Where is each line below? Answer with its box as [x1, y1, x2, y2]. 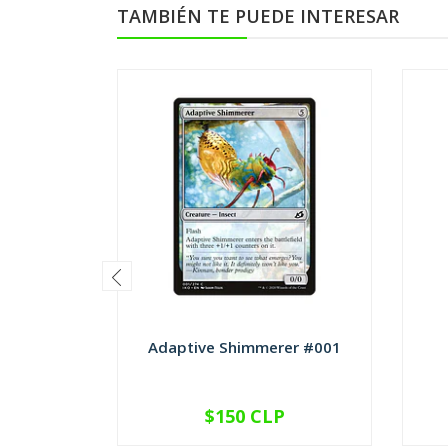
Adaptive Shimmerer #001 [148, 337, 341, 358]
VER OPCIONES [194, 416, 295, 436]
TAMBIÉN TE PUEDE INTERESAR [117, 4, 399, 29]
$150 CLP [204, 404, 285, 429]
